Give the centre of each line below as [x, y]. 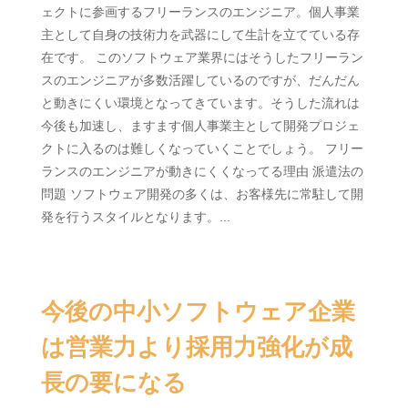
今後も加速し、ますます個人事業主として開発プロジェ [200, 126]
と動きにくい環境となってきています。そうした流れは [200, 103]
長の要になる [113, 382]
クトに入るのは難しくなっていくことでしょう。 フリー [202, 148]
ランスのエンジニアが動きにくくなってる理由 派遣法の [202, 171]
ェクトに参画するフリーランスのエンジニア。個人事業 [200, 12]
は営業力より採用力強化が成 [196, 347]
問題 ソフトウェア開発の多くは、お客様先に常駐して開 [202, 194]
